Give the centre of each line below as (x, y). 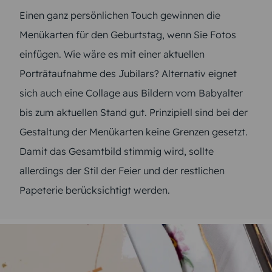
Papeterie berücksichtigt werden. (95, 190)
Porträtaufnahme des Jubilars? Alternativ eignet (128, 73)
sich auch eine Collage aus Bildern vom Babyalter (131, 93)
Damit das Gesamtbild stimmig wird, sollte (117, 151)
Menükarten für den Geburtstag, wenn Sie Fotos (128, 34)
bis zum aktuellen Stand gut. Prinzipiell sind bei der (134, 112)
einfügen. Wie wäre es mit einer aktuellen (112, 54)
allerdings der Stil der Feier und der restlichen (122, 170)
